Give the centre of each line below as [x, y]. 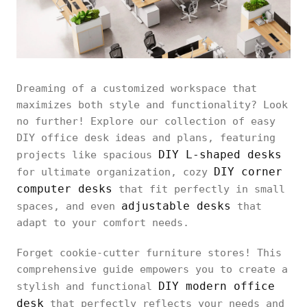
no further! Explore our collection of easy [146, 121]
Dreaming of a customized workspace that [137, 88]
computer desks [64, 189]
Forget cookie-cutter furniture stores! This [149, 253]
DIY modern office [217, 286]
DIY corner [248, 172]
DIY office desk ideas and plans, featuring [146, 138]
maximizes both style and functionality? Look [152, 105]
